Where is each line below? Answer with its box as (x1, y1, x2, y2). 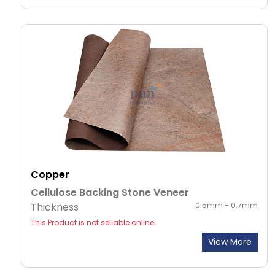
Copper (31, 168, 69, 182)
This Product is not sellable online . (31, 217, 158, 228)
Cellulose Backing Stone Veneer (31, 185, 189, 200)
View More (208, 236, 252, 249)
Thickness (31, 200, 79, 215)
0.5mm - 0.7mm (195, 200, 258, 211)
